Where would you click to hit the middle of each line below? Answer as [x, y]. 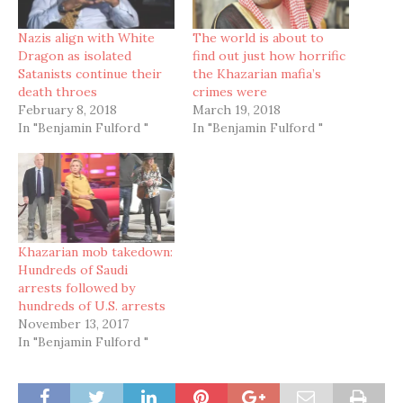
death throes [58, 92]
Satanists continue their [90, 74]
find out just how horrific [269, 56]
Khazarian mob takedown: [95, 251]
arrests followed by [76, 287]
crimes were [230, 92]
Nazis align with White [86, 38]
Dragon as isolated [75, 56]
